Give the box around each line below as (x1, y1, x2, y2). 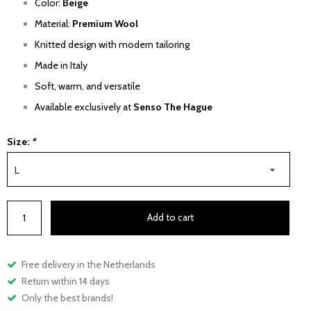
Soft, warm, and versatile (35, 80, 140, 92)
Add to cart (146, 211, 194, 224)
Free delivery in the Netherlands (22, 258, 155, 271)
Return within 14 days (22, 275, 110, 287)
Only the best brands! (22, 292, 113, 304)
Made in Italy (35, 59, 87, 72)
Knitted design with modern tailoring (35, 38, 190, 51)
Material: (35, 17, 72, 30)
